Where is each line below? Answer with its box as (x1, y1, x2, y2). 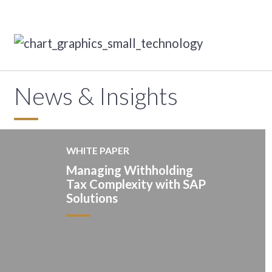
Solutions (66, 191, 118, 206)
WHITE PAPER (66, 144, 129, 157)
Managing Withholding (66, 163, 193, 178)
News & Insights (13, 81, 178, 110)
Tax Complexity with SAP (66, 177, 206, 192)
